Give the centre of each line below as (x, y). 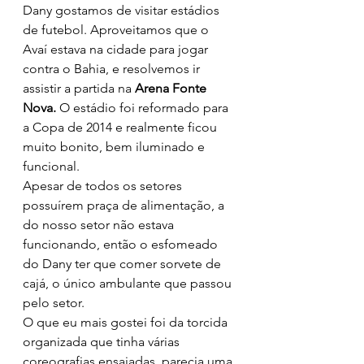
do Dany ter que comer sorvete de (123, 263)
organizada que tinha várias (103, 341)
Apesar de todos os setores (104, 185)
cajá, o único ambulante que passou (129, 283)
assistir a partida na (79, 88)
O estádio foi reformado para (144, 107)
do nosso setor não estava (100, 224)
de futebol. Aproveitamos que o (117, 29)
